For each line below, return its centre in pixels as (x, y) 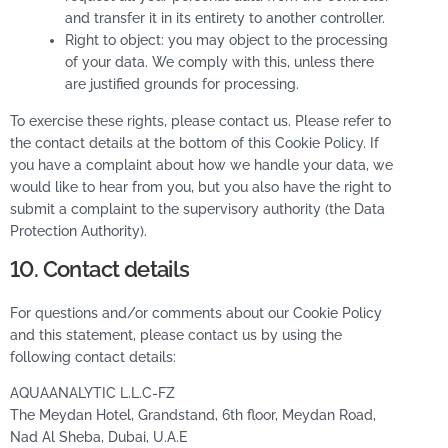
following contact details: (93, 356)
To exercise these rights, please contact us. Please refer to (200, 120)
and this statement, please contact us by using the (176, 334)
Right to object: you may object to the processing (226, 39)
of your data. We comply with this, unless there (219, 61)
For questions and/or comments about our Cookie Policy (196, 312)
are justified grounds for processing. (182, 83)
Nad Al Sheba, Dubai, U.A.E (98, 437)
